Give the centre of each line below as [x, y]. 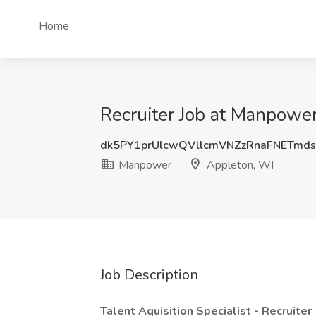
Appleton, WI [239, 165]
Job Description [149, 275]
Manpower [144, 165]
